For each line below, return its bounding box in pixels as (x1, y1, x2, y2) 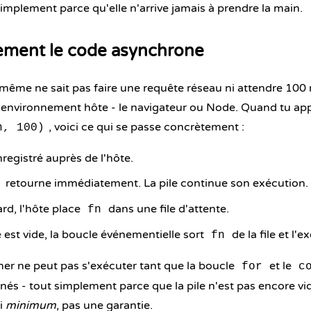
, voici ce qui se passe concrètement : (49, 120, 244, 134)
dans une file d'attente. (106, 202, 229, 216)
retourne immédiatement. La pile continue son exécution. (3, 176, 308, 190)
